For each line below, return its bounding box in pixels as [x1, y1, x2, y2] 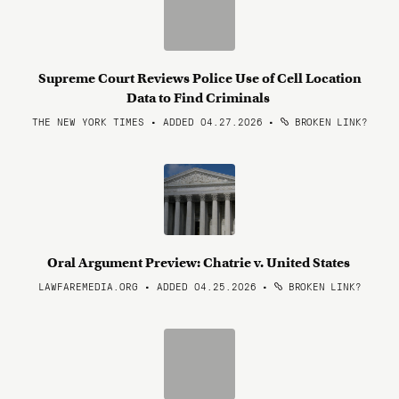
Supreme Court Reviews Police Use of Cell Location [37, 70, 362, 86]
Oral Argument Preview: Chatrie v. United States [46, 255, 353, 271]
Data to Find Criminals [126, 90, 273, 106]
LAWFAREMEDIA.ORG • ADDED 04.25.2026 [37, 279, 256, 293]
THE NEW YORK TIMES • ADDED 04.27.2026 [31, 114, 263, 128]
